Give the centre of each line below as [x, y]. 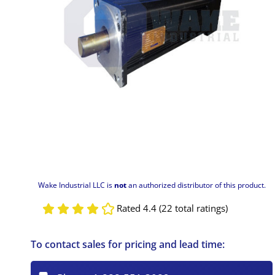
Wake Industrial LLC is [76, 185]
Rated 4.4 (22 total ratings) [172, 208]
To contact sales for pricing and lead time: [128, 244]
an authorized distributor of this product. [196, 185]
